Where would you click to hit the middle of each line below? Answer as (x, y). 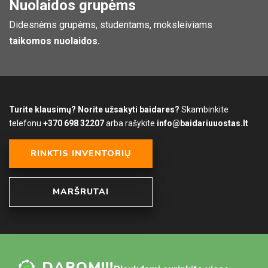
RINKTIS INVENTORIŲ (81, 153)
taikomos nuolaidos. (54, 41)
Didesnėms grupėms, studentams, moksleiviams (111, 25)
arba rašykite (130, 123)
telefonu (26, 123)
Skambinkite (204, 109)
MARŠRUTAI (81, 191)
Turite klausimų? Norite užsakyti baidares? (94, 109)
